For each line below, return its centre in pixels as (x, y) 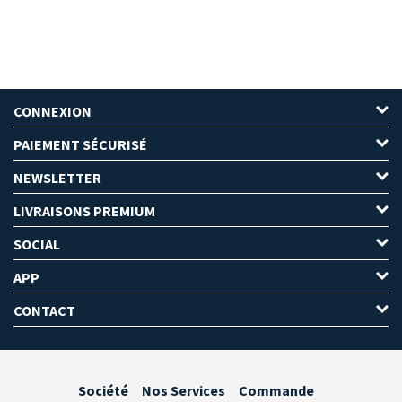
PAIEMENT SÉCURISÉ (80, 145)
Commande (276, 391)
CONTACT (44, 311)
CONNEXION (52, 112)
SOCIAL (37, 245)
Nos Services (183, 391)
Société (103, 391)
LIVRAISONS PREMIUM (84, 211)
